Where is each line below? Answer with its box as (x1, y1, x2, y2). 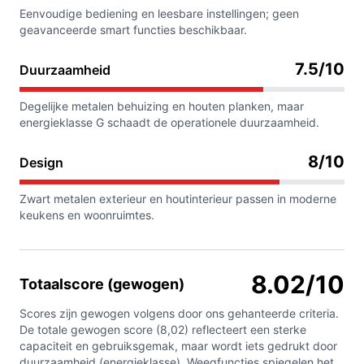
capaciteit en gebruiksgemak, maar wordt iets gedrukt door (19, 339, 337, 353)
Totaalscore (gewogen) (19, 275, 184, 293)
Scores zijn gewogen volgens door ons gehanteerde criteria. (19, 306, 339, 321)
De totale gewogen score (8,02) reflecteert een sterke (19, 323, 306, 337)
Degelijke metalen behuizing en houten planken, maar (19, 99, 304, 114)
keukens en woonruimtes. (19, 208, 154, 223)
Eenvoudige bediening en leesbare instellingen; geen (19, 6, 299, 21)
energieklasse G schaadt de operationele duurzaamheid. (19, 115, 319, 130)
